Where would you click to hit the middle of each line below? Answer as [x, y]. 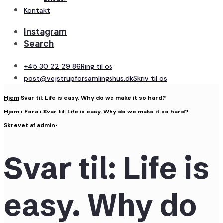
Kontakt [37, 10]
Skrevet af [20, 125]
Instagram [45, 31]
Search [39, 43]
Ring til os [97, 66]
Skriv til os [150, 78]
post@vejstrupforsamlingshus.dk [79, 78]
